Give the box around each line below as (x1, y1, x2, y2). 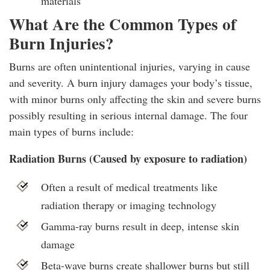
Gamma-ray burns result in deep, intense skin (40, 219, 239, 234)
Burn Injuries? (9, 31, 114, 55)
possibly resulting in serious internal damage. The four (9, 108, 248, 123)
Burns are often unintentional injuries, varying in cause (9, 59, 250, 74)
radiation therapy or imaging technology (40, 198, 216, 213)
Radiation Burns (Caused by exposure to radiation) (9, 151, 247, 167)
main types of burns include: (9, 124, 134, 139)
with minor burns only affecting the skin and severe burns (9, 92, 261, 107)
